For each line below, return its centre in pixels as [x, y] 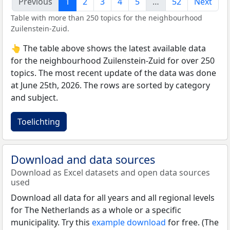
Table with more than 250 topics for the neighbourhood [107, 17]
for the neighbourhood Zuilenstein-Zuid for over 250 [113, 60]
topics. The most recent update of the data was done [113, 73]
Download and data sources [83, 159]
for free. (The [192, 222]
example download [129, 222]
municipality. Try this [51, 222]
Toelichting [39, 121]
